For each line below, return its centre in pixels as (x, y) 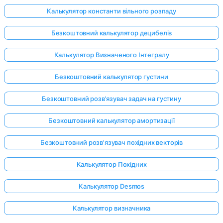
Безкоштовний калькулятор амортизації (111, 121)
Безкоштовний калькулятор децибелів (111, 33)
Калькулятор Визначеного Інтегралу (111, 55)
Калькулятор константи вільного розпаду (111, 11)
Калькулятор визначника (111, 208)
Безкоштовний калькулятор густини (111, 77)
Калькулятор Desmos (111, 186)
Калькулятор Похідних (111, 165)
